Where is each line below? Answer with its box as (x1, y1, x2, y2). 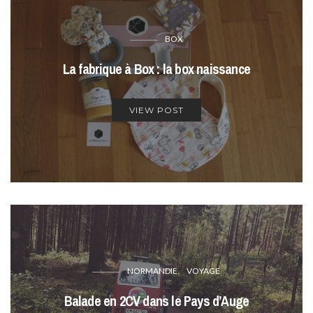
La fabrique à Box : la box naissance (62, 59, 251, 79)
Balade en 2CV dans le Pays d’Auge (64, 291, 249, 311)
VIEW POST (129, 105, 184, 116)
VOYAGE (187, 265, 221, 277)
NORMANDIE (127, 265, 178, 277)
